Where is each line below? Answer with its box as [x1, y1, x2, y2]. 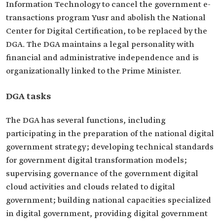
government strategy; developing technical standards [6, 142, 214, 152]
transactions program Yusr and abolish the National [6, 13, 206, 23]
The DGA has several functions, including [6, 115, 166, 126]
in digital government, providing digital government [6, 209, 208, 219]
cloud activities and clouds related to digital [6, 182, 175, 192]
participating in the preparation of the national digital [6, 129, 214, 139]
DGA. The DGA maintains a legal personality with [6, 39, 194, 50]
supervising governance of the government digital [6, 169, 198, 179]
